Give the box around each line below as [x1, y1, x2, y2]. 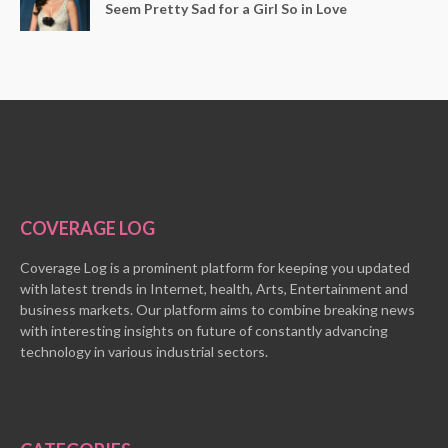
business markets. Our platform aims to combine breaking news [20, 300, 415, 318]
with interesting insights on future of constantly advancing [20, 321, 388, 339]
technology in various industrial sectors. [20, 342, 268, 360]
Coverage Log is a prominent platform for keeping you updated [20, 258, 410, 276]
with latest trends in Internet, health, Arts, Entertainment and [20, 279, 408, 297]
